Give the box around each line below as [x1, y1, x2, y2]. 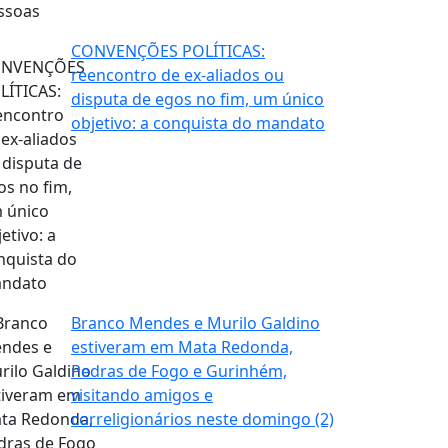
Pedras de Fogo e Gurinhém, [71, 359, 287, 382]
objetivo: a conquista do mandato [71, 111, 325, 134]
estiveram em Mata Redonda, [71, 335, 293, 358]
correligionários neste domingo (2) [71, 407, 334, 430]
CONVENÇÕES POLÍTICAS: [71, 39, 265, 62]
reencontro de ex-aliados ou [71, 63, 284, 86]
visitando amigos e [71, 383, 213, 406]
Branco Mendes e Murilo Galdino [71, 311, 320, 334]
